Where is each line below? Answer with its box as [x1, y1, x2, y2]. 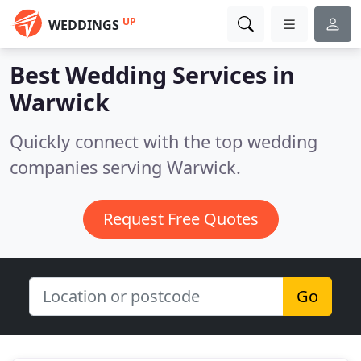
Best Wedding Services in [10, 59, 295, 90]
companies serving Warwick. [10, 156, 241, 179]
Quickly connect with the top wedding [10, 130, 317, 153]
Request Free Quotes [102, 208, 259, 230]
